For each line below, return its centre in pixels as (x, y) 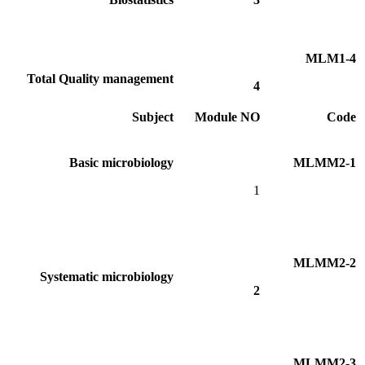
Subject (153, 117)
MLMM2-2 (325, 262)
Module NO (227, 117)
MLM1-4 (331, 58)
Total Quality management (100, 78)
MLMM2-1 (325, 162)
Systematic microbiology (107, 276)
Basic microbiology (121, 162)
